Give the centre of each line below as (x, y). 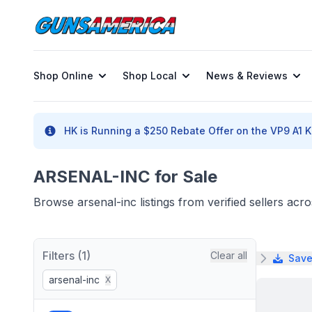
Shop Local (150, 76)
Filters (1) (67, 256)
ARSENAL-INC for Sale (125, 177)
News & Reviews (247, 76)
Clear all (229, 255)
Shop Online (63, 76)
